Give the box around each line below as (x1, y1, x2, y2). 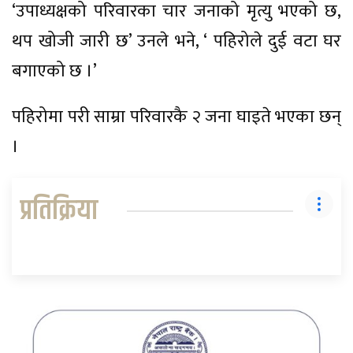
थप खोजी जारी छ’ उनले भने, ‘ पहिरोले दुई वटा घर (12, 27, 341, 57)
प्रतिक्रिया (20, 189, 98, 233)
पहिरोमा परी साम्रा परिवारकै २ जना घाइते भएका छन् (12, 102, 341, 132)
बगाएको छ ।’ (12, 57, 97, 87)
